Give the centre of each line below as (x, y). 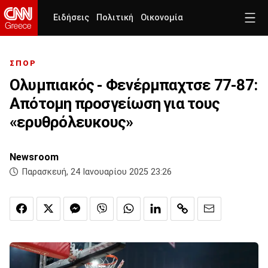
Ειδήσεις (71, 18)
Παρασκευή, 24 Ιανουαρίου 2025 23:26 (97, 172)
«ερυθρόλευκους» (71, 122)
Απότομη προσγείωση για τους (115, 104)
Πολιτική (115, 18)
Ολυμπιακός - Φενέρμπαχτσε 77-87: (134, 85)
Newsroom (34, 157)
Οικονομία (162, 18)
